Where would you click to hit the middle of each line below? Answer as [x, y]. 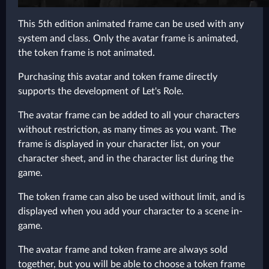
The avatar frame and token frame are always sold [123, 250]
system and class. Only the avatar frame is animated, [128, 38]
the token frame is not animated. [86, 53]
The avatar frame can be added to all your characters [129, 115]
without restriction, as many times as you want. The [127, 130]
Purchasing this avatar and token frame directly [118, 77]
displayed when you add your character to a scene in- [130, 211]
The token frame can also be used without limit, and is [131, 197]
